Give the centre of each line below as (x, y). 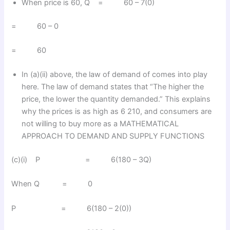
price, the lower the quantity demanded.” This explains (116, 99)
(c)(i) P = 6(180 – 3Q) (82, 160)
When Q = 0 (52, 184)
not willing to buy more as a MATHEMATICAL (100, 124)
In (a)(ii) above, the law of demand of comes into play (115, 75)
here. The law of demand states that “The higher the (113, 87)
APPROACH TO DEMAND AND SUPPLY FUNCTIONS (113, 136)
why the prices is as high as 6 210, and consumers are (117, 112)
